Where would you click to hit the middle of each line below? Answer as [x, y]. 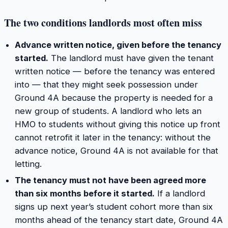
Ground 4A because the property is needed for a [113, 97]
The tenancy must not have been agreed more [110, 180]
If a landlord [180, 194]
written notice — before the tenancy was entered [115, 71]
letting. [28, 164]
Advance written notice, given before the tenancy [118, 45]
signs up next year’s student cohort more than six [113, 207]
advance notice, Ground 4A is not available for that [116, 150]
